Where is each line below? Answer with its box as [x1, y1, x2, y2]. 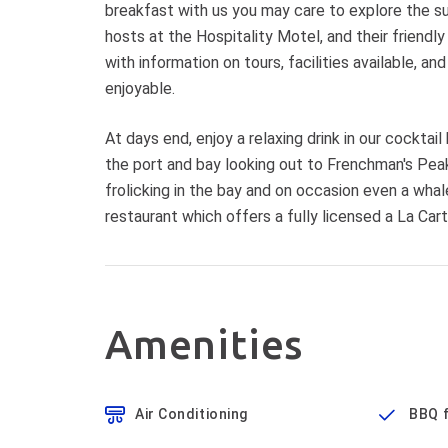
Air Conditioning [135, 406, 248, 422]
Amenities [105, 322, 304, 367]
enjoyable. [105, 79, 175, 98]
